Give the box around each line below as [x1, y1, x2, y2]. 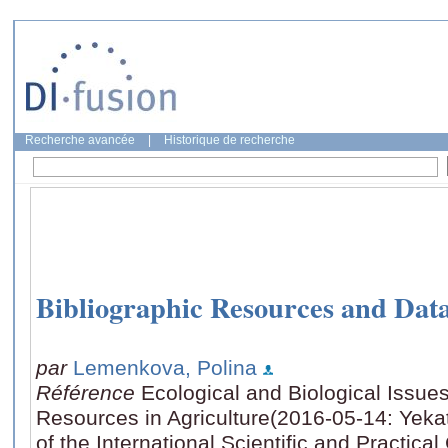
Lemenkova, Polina [73, 355, 257, 379]
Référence [36, 380, 141, 404]
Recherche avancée [25, 133, 135, 147]
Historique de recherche [164, 133, 295, 147]
